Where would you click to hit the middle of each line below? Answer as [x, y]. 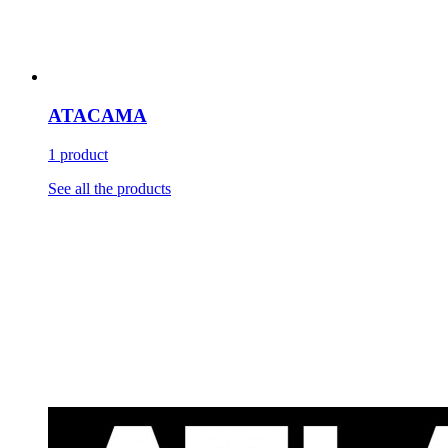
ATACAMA [97, 115]
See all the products [109, 188]
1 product [78, 154]
